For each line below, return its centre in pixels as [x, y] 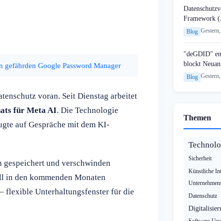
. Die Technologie [88, 110]
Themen [197, 118]
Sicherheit [200, 159]
